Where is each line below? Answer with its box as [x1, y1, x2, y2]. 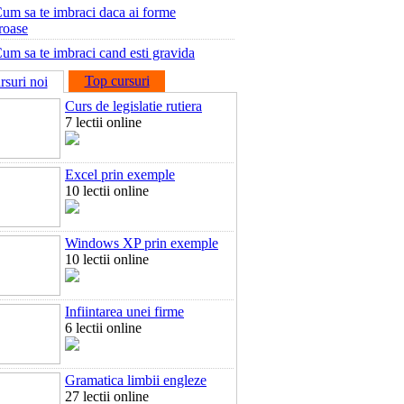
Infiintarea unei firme [65, 304, 184, 319]
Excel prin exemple [65, 167, 175, 182]
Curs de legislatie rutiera [65, 98, 202, 114]
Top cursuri [84, 73, 150, 88]
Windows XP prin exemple [65, 235, 218, 251]
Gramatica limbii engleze [65, 372, 207, 388]
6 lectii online [65, 320, 142, 335]
